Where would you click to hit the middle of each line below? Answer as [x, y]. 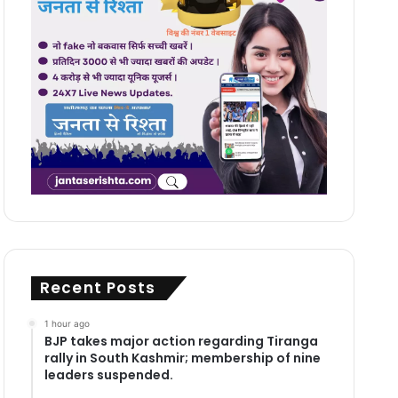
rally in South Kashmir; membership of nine [182, 358]
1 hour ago [67, 323]
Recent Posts [98, 287]
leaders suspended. [108, 374]
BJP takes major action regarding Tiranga [181, 341]
